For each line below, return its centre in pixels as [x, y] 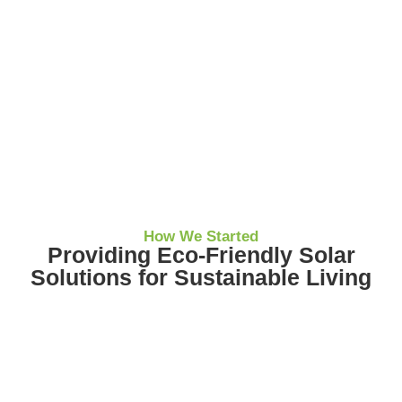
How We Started [201, 236]
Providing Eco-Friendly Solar [201, 255]
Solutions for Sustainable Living [201, 277]
